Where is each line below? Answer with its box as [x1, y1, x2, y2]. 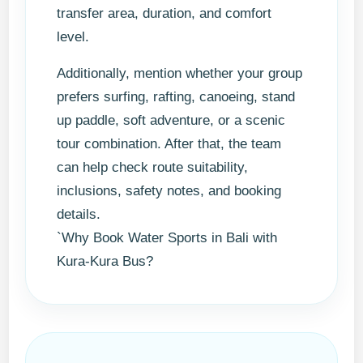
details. [57, 207, 101, 223]
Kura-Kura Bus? [57, 254, 154, 270]
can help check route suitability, [57, 160, 249, 176]
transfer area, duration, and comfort [57, 6, 272, 22]
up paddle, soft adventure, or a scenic [57, 113, 286, 129]
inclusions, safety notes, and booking [57, 183, 282, 199]
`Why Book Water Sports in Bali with [57, 230, 278, 246]
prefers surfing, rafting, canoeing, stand [57, 89, 296, 105]
